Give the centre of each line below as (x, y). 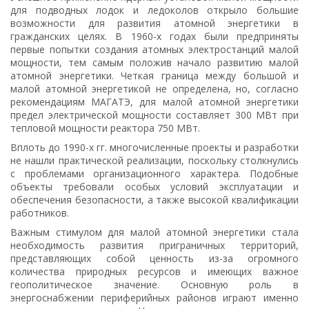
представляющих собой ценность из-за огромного (154, 258)
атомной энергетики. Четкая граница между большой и (154, 75)
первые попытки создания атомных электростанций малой (154, 49)
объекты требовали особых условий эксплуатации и (154, 186)
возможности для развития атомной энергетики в (154, 23)
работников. (40, 212)
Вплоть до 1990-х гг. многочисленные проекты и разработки (154, 147)
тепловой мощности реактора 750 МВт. (105, 128)
